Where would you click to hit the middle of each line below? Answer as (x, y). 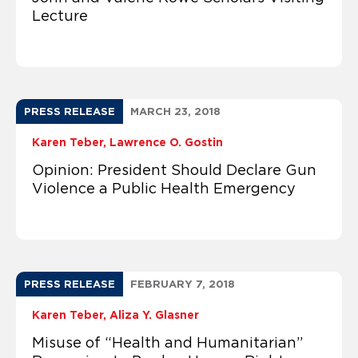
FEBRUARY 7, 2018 (183, 284)
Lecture (60, 16)
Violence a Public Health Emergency (164, 188)
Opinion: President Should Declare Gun (174, 170)
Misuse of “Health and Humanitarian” (167, 342)
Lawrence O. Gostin (166, 142)
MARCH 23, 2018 (175, 111)
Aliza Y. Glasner (154, 314)
